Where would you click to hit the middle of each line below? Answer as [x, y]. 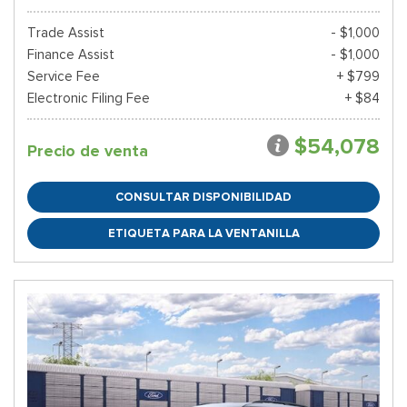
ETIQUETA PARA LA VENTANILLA [203, 233]
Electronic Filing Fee [89, 98]
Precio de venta [88, 151]
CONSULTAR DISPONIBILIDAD [203, 197]
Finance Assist [71, 55]
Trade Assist [66, 33]
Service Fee [64, 76]
